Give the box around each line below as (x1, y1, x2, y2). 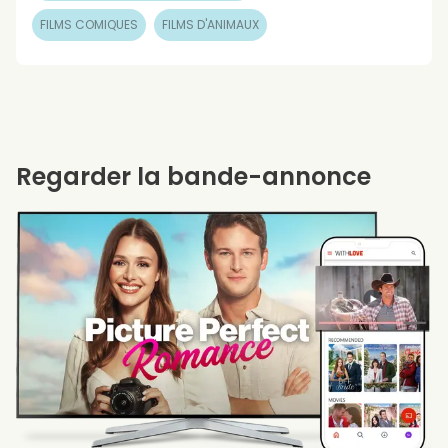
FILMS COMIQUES (40, 16, 138, 33)
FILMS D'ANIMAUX (162, 16, 259, 33)
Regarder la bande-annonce (16, 160, 371, 193)
